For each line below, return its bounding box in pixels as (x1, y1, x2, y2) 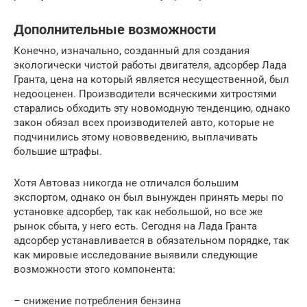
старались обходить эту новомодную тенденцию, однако (14, 101, 291, 114)
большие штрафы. (14, 145, 102, 158)
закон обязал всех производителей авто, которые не (14, 116, 274, 129)
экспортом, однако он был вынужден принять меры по (14, 191, 284, 204)
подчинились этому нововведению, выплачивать (14, 130, 258, 143)
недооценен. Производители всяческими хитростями (14, 87, 277, 100)
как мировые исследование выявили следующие (14, 248, 258, 261)
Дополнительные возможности (14, 22, 216, 38)
